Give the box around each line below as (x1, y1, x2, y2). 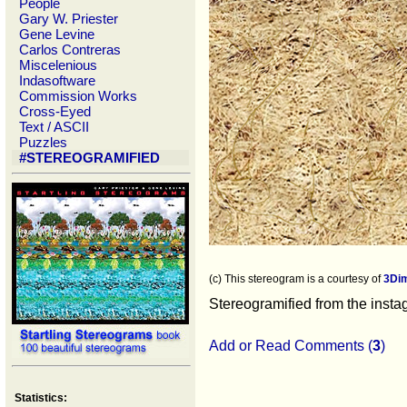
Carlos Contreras (15, 42, 124, 57)
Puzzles (15, 134, 71, 150)
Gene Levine (15, 26, 98, 42)
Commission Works (15, 88, 141, 104)
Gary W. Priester (15, 11, 122, 26)
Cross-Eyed (15, 104, 94, 119)
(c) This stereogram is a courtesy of (209, 273, 383, 285)
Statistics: (15, 392, 67, 404)
